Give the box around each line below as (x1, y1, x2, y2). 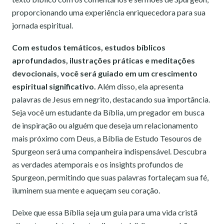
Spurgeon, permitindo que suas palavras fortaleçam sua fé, (12, 172, 208, 182)
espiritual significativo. (12, 81, 96, 91)
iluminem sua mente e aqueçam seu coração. (12, 185, 160, 195)
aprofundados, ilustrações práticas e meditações (12, 55, 195, 65)
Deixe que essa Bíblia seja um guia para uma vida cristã (12, 207, 197, 217)
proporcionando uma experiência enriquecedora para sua (12, 7, 205, 17)
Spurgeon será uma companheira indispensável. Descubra (12, 146, 206, 156)
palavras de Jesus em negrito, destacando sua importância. (12, 94, 210, 104)
